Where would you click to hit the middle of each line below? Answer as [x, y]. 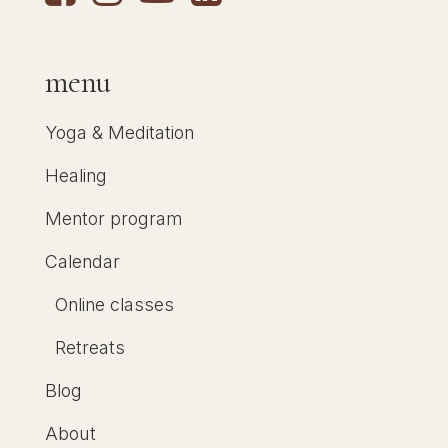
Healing [75, 176]
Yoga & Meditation [119, 133]
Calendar [82, 262]
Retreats [89, 348]
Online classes [114, 305]
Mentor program [113, 219]
